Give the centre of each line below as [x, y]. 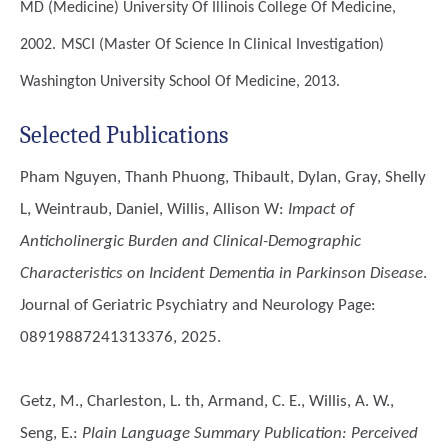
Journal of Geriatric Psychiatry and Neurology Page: [198, 305]
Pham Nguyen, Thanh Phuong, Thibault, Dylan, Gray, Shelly [223, 177]
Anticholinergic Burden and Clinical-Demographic [190, 241]
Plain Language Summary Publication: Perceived [250, 433]
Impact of [321, 209]
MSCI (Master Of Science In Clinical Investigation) [222, 45]
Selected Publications [124, 135]
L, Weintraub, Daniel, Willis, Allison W [149, 209]
